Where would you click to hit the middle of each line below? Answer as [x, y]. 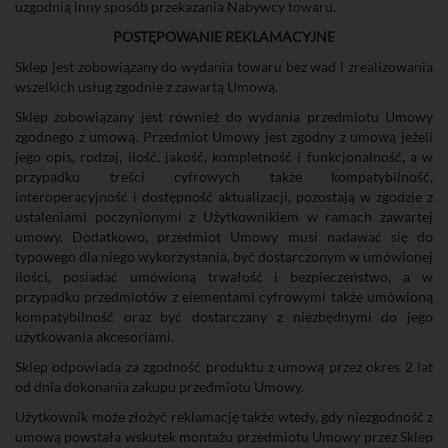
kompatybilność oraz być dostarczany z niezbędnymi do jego [224, 316]
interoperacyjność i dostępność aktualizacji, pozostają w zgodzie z [224, 196]
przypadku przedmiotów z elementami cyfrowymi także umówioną [224, 296]
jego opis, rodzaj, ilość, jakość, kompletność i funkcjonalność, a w [224, 156]
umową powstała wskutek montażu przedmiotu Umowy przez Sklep [224, 436]
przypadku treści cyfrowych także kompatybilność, [224, 176]
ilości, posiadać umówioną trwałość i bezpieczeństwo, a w [224, 276]
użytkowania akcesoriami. [94, 336]
